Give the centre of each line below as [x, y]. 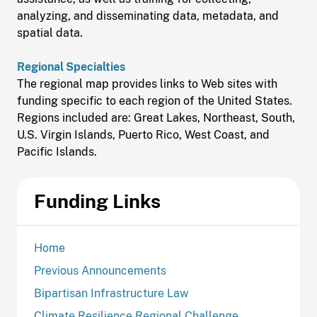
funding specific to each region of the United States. [155, 101]
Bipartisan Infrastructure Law [111, 293]
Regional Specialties [71, 67]
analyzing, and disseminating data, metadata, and [148, 16]
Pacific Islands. [57, 152]
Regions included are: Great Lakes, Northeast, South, [156, 118]
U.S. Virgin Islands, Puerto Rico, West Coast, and [143, 135]
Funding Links [97, 201]
